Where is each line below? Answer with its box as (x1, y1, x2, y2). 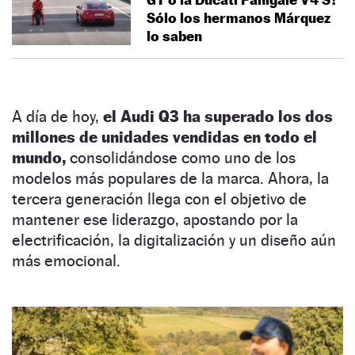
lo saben (147, 27, 202, 44)
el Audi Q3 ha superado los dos (103, 106, 333, 126)
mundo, (12, 147, 66, 167)
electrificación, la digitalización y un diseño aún (12, 230, 336, 250)
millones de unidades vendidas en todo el (12, 127, 317, 147)
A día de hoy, (12, 106, 103, 126)
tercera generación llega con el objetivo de (12, 189, 307, 208)
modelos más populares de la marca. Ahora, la (12, 168, 329, 188)
